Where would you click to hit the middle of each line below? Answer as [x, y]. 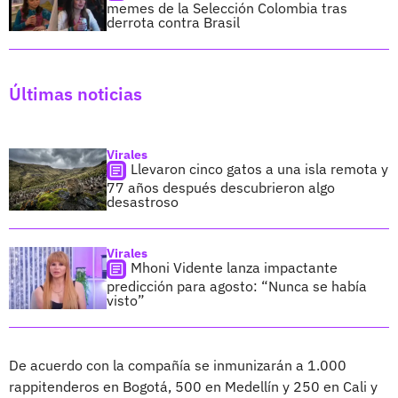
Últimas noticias [76, 93]
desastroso [143, 201]
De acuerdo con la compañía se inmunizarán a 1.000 [178, 365]
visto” [126, 300]
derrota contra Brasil [173, 22]
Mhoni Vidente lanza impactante [234, 267]
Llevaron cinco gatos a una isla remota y [259, 168]
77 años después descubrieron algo [221, 187]
